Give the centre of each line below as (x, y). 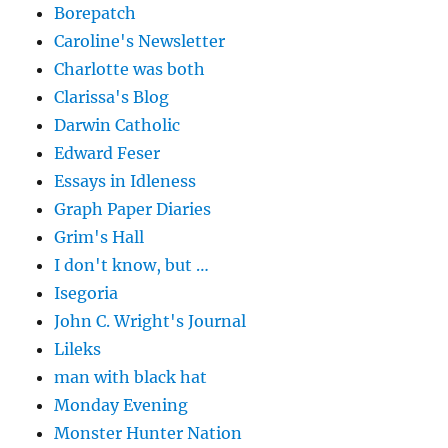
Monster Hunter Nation (148, 433)
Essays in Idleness (125, 181)
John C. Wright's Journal (150, 321)
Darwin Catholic (117, 125)
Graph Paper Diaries (133, 209)
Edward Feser (107, 153)
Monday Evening (121, 405)
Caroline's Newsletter (140, 41)
